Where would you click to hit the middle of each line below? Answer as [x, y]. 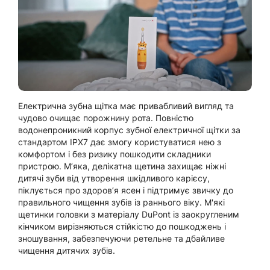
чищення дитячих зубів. [67, 250]
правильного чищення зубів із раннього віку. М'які [121, 202]
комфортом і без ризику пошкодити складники [115, 154]
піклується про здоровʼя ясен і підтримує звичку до [126, 190]
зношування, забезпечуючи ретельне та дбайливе [121, 238]
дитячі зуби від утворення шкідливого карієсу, [114, 178]
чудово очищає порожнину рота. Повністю [106, 118]
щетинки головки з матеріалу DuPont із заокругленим [129, 214]
